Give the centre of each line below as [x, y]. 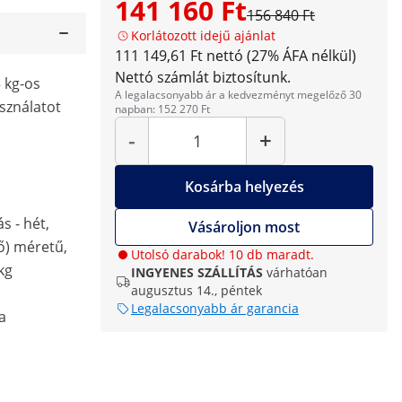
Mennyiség [224, 122]
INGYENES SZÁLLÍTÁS [197, 272]
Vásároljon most [244, 227]
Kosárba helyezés [244, 187]
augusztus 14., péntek [197, 290]
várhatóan [297, 272]
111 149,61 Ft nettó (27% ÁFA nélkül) [236, 56]
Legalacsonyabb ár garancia [215, 308]
